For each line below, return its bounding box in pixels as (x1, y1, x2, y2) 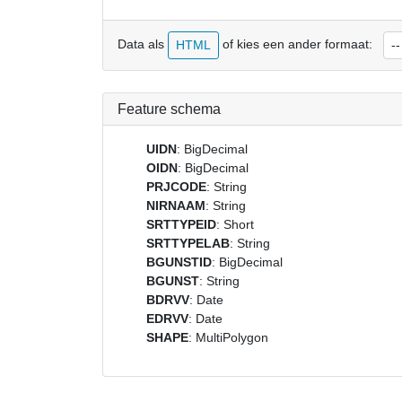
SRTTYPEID (146, 217, 216, 232)
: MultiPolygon (188, 330, 268, 345)
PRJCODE (146, 179, 206, 194)
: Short (216, 217, 254, 232)
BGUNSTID (146, 255, 212, 269)
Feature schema (118, 101, 221, 117)
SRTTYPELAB (146, 236, 230, 250)
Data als (118, 37, 168, 52)
